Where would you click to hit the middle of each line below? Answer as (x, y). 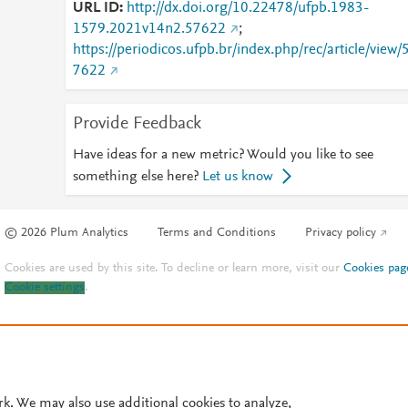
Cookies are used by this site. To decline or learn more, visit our (174, 269)
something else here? (135, 177)
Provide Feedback (137, 124)
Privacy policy (341, 234)
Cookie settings (45, 288)
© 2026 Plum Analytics (67, 234)
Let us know (237, 177)
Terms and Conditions (217, 234)
